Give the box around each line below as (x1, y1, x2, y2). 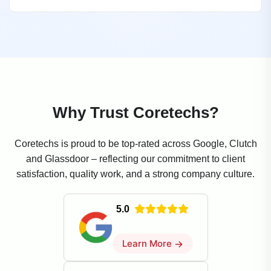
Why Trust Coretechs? (52, 103, 219, 121)
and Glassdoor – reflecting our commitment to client (26, 153, 245, 164)
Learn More (122, 237, 174, 249)
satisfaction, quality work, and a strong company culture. (16, 168, 255, 179)
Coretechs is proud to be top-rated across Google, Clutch (14, 138, 257, 149)
